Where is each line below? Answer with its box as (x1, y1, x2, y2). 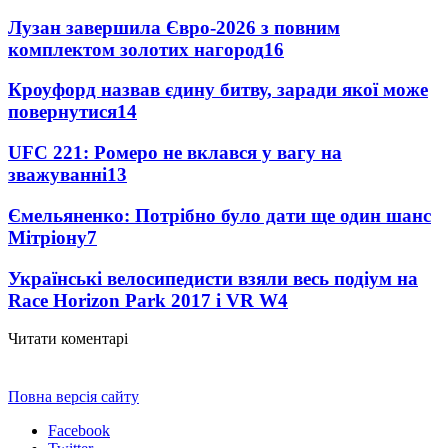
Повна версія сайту (8, 388, 139, 406)
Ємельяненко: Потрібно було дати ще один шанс (8, 204, 431, 226)
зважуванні (8, 164, 107, 186)
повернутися (8, 101, 117, 123)
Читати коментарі (8, 330, 128, 348)
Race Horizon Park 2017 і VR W (8, 289, 278, 311)
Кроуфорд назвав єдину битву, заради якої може (8, 79, 428, 101)
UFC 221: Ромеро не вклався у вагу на (8, 142, 342, 164)
